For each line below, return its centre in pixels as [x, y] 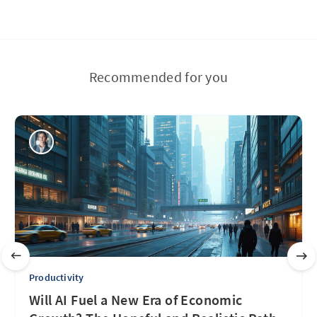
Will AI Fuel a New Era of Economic [136, 300]
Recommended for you [158, 77]
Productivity [57, 277]
